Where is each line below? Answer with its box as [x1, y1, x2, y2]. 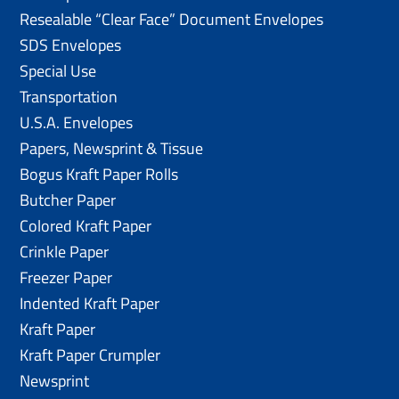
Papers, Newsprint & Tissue [20, 135, 204, 160]
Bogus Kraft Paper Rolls [20, 161, 179, 186]
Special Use [20, 58, 97, 83]
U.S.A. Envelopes [20, 110, 134, 134]
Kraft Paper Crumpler [20, 342, 161, 367]
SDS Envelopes [20, 32, 122, 57]
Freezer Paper [20, 265, 113, 289]
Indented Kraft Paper [20, 290, 160, 315]
